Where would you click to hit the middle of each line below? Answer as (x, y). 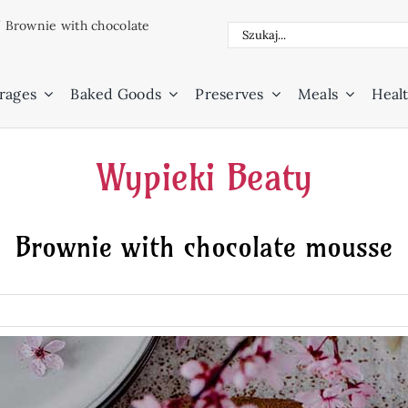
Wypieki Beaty (204, 178)
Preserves (229, 94)
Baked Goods (116, 94)
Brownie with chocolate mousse (204, 247)
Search (254, 32)
